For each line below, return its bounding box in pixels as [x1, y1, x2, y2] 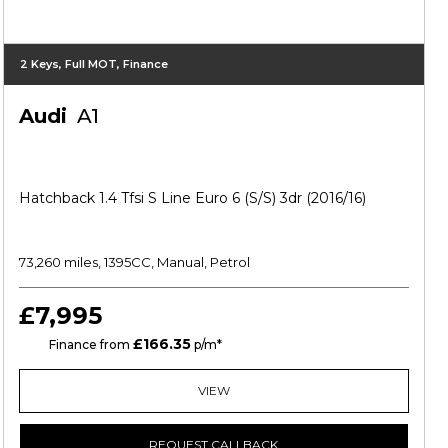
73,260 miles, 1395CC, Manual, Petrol [18, 253, 250, 270]
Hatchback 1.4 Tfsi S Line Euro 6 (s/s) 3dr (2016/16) [18, 188, 366, 207]
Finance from [45, 336, 133, 352]
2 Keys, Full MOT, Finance [19, 56, 168, 71]
